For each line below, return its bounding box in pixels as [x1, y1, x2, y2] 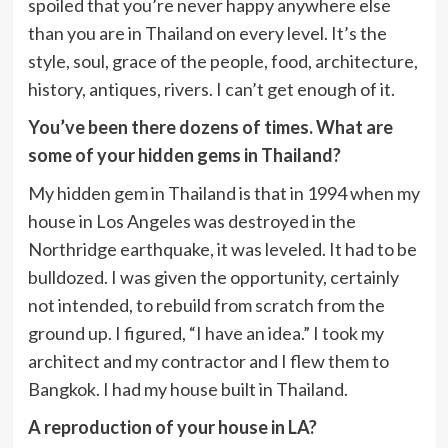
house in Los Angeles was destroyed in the [27, 209, 356, 232]
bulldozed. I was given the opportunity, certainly [27, 265, 399, 288]
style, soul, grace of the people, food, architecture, [27, 49, 418, 72]
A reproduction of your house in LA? [27, 415, 317, 438]
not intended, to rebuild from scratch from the [27, 293, 385, 316]
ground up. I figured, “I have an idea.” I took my [27, 321, 384, 344]
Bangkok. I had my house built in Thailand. [27, 377, 348, 400]
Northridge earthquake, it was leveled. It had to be [27, 237, 417, 260]
